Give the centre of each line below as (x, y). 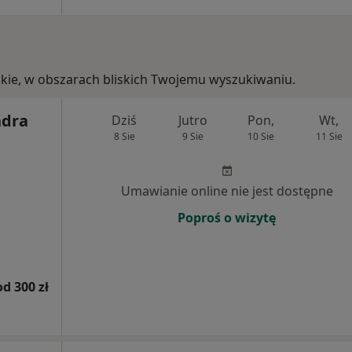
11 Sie (329, 137)
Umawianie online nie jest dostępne (227, 191)
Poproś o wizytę (227, 218)
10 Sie (260, 137)
